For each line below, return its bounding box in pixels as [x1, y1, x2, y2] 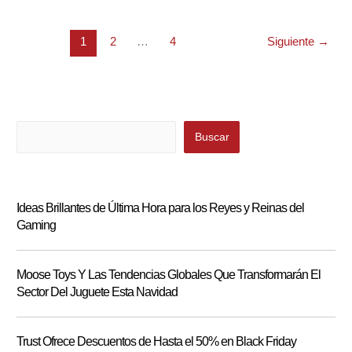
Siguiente [266, 35, 317, 49]
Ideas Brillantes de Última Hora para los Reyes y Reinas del [16, 200, 305, 214]
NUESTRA [16, 20, 68, 33]
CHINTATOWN [16, 79, 90, 92]
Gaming [16, 218, 57, 232]
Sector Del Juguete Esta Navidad [16, 284, 178, 299]
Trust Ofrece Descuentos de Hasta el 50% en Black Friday [16, 334, 297, 348]
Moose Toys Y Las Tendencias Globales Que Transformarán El [16, 267, 321, 281]
